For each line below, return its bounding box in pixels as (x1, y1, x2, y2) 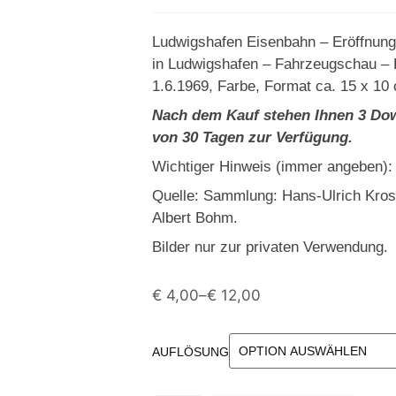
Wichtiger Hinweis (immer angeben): (152, 158, 392, 175)
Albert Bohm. (152, 209, 238, 226)
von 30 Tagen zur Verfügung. (152, 129, 353, 146)
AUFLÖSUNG (152, 344, 229, 359)
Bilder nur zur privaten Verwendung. (152, 239, 388, 255)
